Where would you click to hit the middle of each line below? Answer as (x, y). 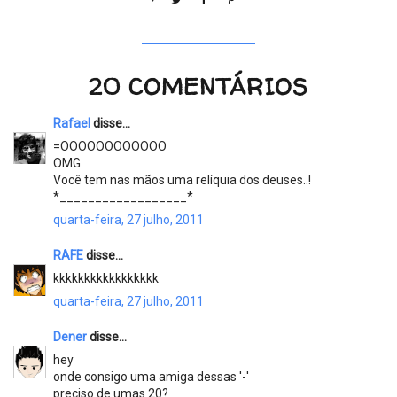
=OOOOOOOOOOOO (110, 146)
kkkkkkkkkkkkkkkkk (106, 278)
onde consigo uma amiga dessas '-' (151, 376)
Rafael (72, 123)
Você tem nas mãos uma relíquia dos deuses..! (182, 179)
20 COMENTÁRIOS (198, 86)
